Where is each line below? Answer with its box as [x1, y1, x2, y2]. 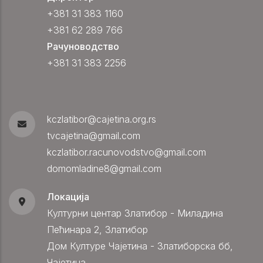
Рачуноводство [47, 41, 119, 53]
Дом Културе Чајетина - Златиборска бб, [47, 240, 233, 252]
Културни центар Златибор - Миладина [47, 207, 223, 220]
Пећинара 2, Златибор [47, 224, 148, 236]
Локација [47, 191, 89, 203]
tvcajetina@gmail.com [47, 130, 140, 142]
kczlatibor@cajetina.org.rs [47, 113, 156, 126]
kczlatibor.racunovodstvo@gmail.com [47, 146, 206, 159]
